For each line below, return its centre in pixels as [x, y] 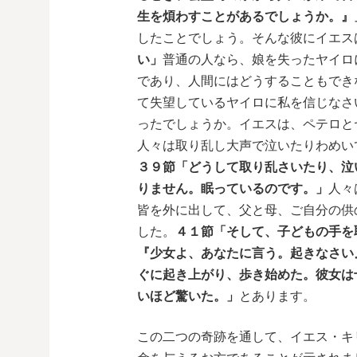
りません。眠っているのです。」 [233, 188]
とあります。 [277, 296]
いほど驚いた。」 [188, 296]
